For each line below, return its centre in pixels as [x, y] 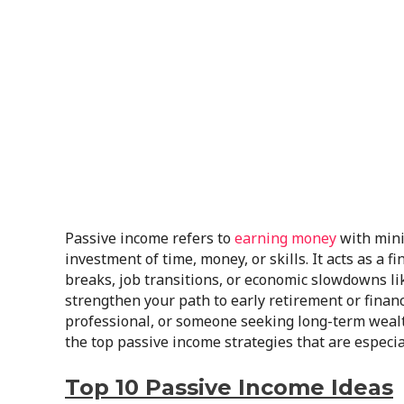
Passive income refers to [150, 238]
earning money [285, 238]
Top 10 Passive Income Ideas [229, 388]
